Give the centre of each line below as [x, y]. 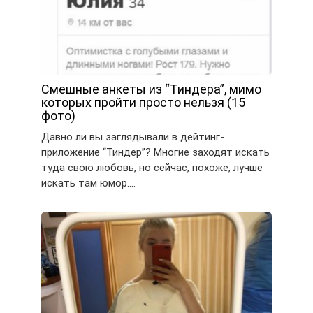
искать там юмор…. [88, 183]
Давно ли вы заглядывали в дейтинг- [133, 137]
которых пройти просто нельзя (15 [143, 102]
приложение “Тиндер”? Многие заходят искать [155, 152]
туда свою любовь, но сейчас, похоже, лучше [152, 167]
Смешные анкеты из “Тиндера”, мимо [151, 89]
